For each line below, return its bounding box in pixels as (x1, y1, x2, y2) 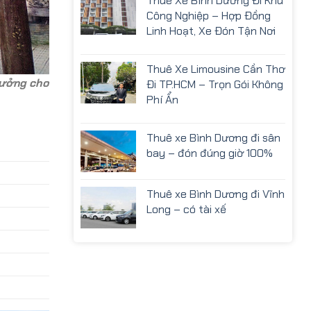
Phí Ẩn (146, 92, 178, 108)
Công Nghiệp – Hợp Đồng (146, 8, 271, 24)
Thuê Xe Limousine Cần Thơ (146, 62, 285, 77)
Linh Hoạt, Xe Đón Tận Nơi (146, 24, 276, 39)
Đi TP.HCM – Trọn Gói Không (146, 77, 283, 92)
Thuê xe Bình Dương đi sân (146, 131, 280, 146)
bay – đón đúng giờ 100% (146, 146, 273, 161)
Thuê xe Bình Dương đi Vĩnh (146, 187, 285, 202)
